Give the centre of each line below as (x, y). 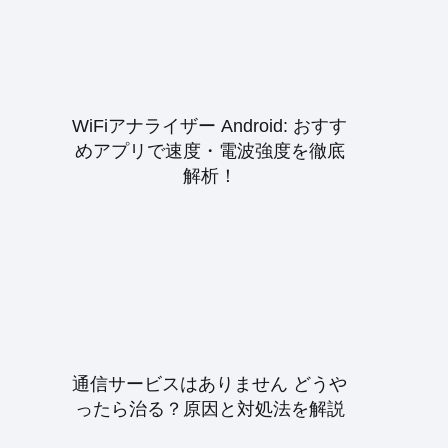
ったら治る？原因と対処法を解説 (209, 409)
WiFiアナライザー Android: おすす (210, 125)
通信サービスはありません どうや (210, 384)
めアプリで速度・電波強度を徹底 (209, 150)
